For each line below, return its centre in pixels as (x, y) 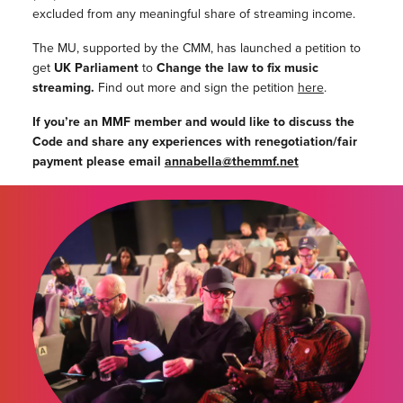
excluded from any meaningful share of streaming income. (193, 14)
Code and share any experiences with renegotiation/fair (194, 142)
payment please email (98, 161)
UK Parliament (96, 68)
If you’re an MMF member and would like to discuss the (193, 122)
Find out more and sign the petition (196, 88)
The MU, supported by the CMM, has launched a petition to (196, 48)
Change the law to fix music (237, 68)
